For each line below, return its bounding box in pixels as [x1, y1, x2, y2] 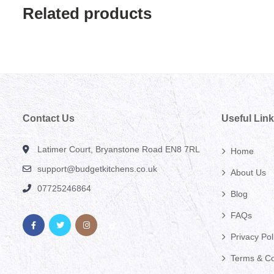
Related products [23, 4, 152, 23]
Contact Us [23, 113, 75, 124]
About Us [231, 167, 266, 177]
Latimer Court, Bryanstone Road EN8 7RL [37, 144, 200, 154]
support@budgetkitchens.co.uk [37, 163, 157, 174]
